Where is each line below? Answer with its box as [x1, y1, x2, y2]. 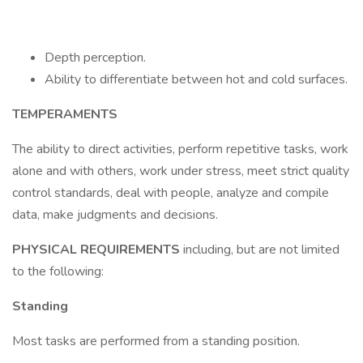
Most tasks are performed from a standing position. [12, 332, 300, 350]
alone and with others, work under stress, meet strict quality [12, 162, 349, 180]
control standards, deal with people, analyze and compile [12, 184, 329, 202]
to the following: [12, 263, 104, 280]
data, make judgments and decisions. [12, 206, 218, 224]
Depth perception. [45, 49, 146, 66]
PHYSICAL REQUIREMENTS [12, 241, 183, 258]
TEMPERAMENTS [12, 105, 117, 123]
